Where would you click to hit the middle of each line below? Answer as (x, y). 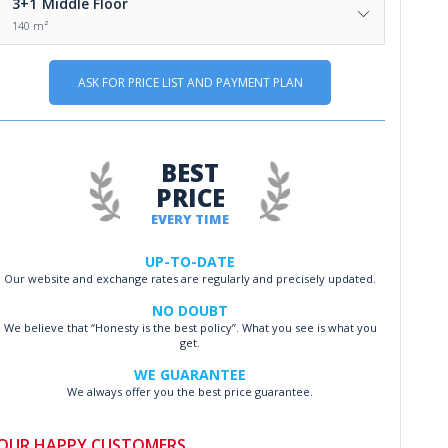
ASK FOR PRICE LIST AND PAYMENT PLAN (190, 82)
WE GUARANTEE (190, 374)
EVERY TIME (190, 218)
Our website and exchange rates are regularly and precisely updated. (190, 278)
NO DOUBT (190, 310)
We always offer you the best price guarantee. (190, 391)
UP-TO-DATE (190, 261)
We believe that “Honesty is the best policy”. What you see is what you (190, 327)
